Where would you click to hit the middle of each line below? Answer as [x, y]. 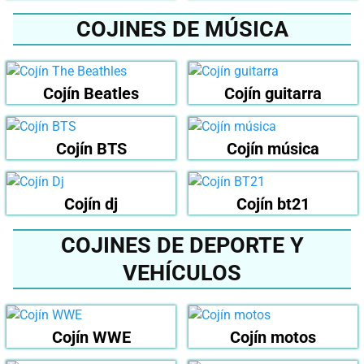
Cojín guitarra [273, 94]
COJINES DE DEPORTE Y [182, 246]
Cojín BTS [91, 149]
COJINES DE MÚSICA [182, 30]
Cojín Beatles [91, 94]
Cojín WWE [91, 338]
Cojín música [273, 149]
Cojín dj [91, 204]
